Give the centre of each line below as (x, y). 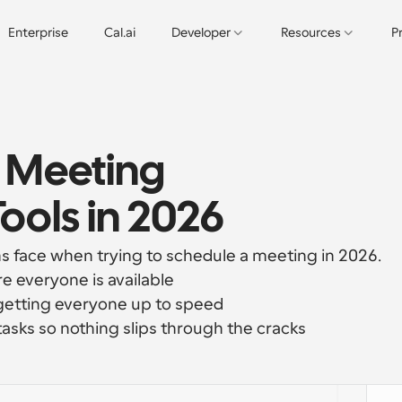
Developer (201, 32)
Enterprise (38, 32)
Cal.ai (119, 32)
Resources (310, 32)
